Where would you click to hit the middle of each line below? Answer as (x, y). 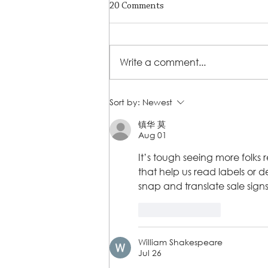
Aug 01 (153, 135)
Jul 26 (150, 253)
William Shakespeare (180, 242)
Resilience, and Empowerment (191, 111)
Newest (157, 102)
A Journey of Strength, (175, 98)
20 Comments (137, 6)
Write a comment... (163, 62)
